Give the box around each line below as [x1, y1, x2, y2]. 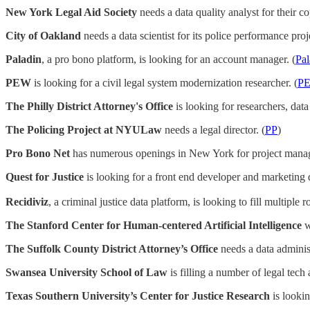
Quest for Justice [6, 171, 84, 183]
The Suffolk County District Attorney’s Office [6, 243, 218, 255]
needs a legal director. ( [162, 124, 265, 136]
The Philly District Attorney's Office [6, 100, 173, 112]
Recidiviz [6, 196, 48, 208]
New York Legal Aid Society [6, 6, 140, 18]
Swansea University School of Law [6, 266, 170, 278]
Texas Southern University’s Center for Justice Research [6, 290, 270, 302]
